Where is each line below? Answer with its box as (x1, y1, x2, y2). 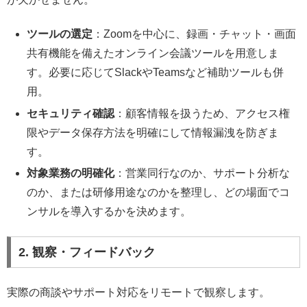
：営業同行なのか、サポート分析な (114, 167, 291, 179)
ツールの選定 (27, 28, 93, 40)
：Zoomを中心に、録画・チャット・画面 (93, 28, 297, 40)
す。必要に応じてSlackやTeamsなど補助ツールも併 (27, 66, 284, 79)
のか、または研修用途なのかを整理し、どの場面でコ (27, 186, 291, 198)
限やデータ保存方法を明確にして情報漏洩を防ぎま (27, 126, 280, 138)
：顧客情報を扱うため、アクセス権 (114, 107, 291, 119)
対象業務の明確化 (27, 167, 115, 179)
